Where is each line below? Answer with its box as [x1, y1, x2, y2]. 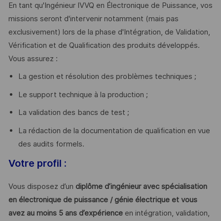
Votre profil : [8, 157, 67, 169]
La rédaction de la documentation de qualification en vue [18, 126, 210, 135]
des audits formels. [18, 139, 84, 148]
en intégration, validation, [122, 209, 210, 218]
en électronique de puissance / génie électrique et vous [8, 195, 197, 205]
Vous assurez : [8, 54, 58, 63]
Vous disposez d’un [8, 182, 74, 191]
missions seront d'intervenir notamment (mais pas [8, 14, 179, 23]
